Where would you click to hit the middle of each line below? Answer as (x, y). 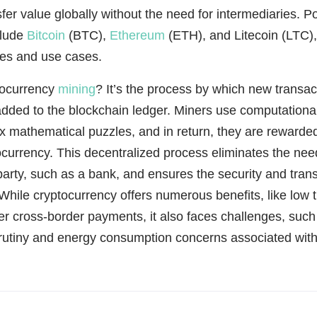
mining (77, 89)
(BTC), (87, 35)
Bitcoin (46, 35)
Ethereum (137, 35)
